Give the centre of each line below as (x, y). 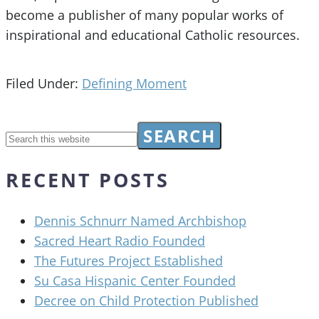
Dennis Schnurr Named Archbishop (140, 221)
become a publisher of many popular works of (145, 15)
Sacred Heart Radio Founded (120, 241)
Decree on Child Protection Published (146, 301)
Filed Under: (44, 84)
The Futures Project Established (129, 261)
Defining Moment (134, 84)
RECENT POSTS (88, 180)
